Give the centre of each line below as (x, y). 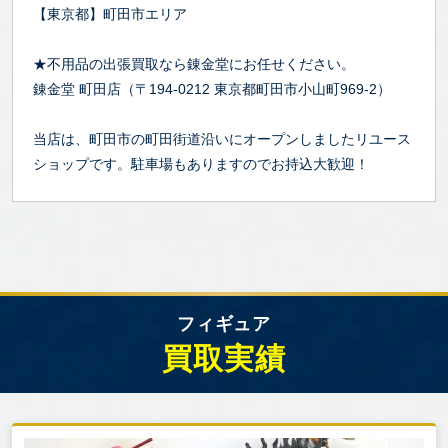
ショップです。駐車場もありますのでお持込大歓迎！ (201, 164)
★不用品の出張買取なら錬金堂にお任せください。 (194, 64)
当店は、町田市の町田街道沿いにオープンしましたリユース (222, 139)
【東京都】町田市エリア (110, 14)
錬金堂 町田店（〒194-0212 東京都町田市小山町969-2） (212, 89)
